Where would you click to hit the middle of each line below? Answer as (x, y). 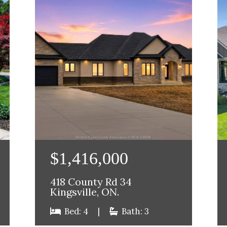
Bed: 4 (77, 212)
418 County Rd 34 (91, 182)
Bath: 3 (135, 212)
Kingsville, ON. (85, 192)
